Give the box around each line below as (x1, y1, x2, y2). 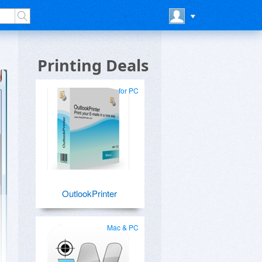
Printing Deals (37, 54, 149, 76)
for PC (119, 85, 139, 95)
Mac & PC (107, 222, 139, 232)
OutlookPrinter (62, 187, 117, 199)
